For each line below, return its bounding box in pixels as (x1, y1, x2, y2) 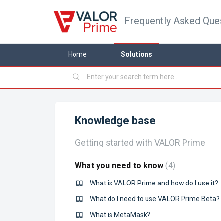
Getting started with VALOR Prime (75, 137, 205, 147)
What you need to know (75, 161, 166, 170)
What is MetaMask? (90, 211, 150, 219)
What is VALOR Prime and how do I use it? (90, 179, 218, 187)
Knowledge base (75, 114, 156, 127)
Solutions (121, 50, 152, 58)
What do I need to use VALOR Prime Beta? (90, 195, 220, 203)
